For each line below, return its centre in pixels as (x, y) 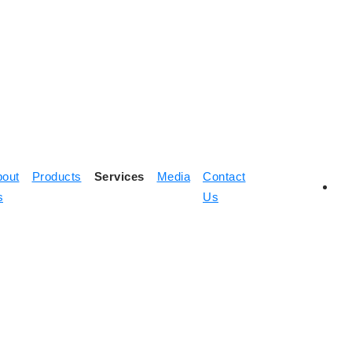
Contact (224, 176)
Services (119, 176)
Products (57, 176)
